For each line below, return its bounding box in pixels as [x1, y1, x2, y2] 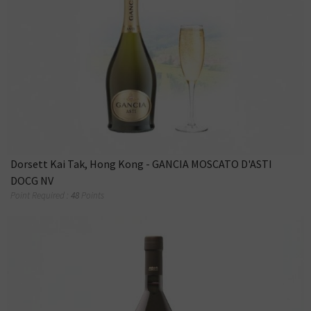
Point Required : [10, 190, 71, 202]
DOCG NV [10, 174, 53, 188]
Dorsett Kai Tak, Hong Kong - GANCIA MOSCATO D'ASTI [10, 157, 272, 171]
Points [81, 190, 104, 202]
